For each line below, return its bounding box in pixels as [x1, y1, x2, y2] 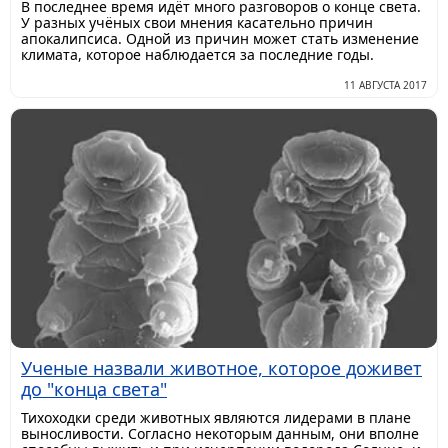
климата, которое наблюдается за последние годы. [21, 44, 374, 64]
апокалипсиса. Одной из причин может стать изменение [21, 28, 419, 48]
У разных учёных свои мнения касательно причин [21, 12, 373, 32]
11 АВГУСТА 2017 [344, 77, 427, 92]
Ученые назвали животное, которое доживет [21, 356, 422, 381]
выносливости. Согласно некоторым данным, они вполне [21, 424, 419, 444]
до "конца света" [21, 377, 167, 402]
